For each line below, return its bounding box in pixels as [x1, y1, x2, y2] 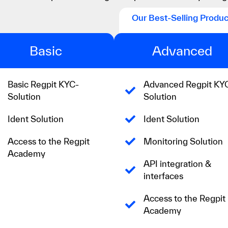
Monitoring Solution [143, 136, 223, 146]
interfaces [143, 170, 183, 181]
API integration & [143, 158, 211, 168]
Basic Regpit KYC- [7, 79, 79, 89]
